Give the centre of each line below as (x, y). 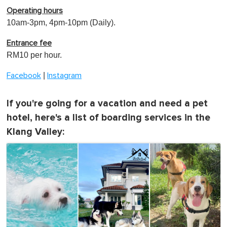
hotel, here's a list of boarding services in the (108, 118)
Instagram (64, 75)
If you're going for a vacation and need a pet (107, 103)
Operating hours (35, 10)
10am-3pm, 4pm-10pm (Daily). (61, 22)
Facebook (24, 75)
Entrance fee (29, 43)
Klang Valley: (35, 132)
